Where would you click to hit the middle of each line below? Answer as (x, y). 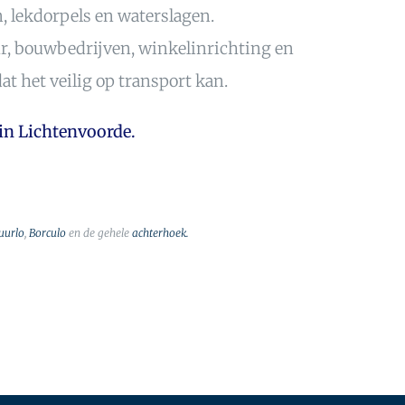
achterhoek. (159, 233)
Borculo (47, 233)
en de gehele (97, 233)
